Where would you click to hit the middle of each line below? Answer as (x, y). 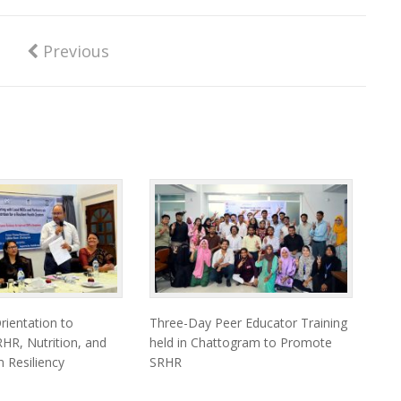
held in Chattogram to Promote (241, 342)
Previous (74, 51)
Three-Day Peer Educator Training (249, 322)
